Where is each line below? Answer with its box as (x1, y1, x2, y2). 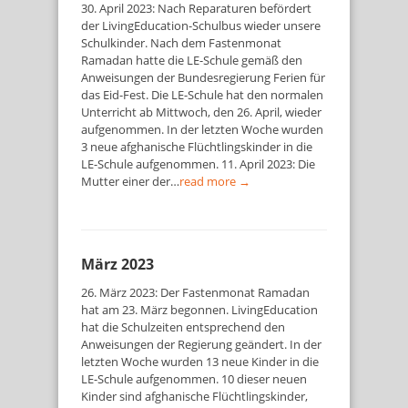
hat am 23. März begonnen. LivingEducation (81, 301, 318, 318)
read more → (179, 173, 250, 189)
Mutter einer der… (81, 173, 179, 189)
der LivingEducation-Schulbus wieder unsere (81, 17, 321, 34)
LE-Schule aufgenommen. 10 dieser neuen (81, 371, 307, 387)
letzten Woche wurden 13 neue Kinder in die (81, 353, 319, 370)
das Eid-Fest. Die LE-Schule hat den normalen (81, 87, 323, 103)
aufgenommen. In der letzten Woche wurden (81, 121, 323, 138)
